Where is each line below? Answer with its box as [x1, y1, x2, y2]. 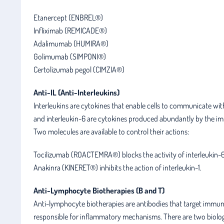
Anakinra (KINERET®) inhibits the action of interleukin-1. [33, 162, 201, 172]
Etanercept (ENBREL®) [33, 12, 103, 22]
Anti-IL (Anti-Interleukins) [33, 87, 119, 97]
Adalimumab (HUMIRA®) [33, 38, 108, 48]
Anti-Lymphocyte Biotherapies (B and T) [33, 185, 164, 195]
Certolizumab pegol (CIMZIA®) [33, 64, 124, 74]
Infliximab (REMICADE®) [33, 25, 107, 35]
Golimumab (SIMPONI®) [33, 51, 106, 61]
